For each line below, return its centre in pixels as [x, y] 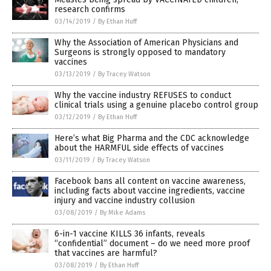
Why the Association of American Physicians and [146, 42]
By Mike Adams [122, 212]
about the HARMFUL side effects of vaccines [139, 148]
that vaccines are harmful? [106, 253]
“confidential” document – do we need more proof [152, 243]
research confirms [90, 9]
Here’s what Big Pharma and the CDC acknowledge [152, 138]
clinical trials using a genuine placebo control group [156, 105]
